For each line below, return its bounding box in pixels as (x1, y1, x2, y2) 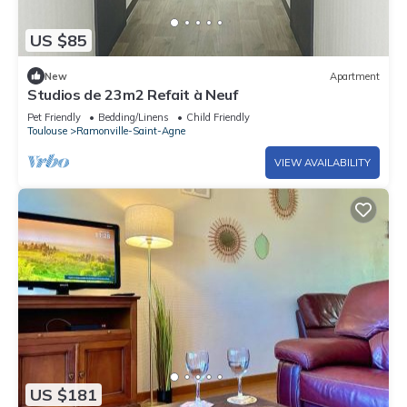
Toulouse (27, 124, 67, 138)
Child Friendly (186, 111, 250, 124)
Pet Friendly (27, 111, 81, 124)
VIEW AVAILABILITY (274, 156, 371, 170)
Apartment (330, 69, 380, 83)
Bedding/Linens (98, 111, 169, 124)
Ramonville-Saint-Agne (76, 124, 185, 138)
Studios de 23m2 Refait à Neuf (27, 85, 238, 104)
